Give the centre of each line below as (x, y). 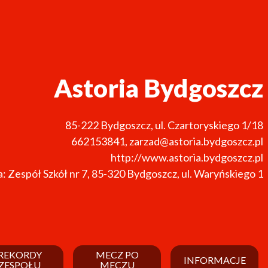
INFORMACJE (214, 260)
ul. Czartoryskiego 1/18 (209, 125)
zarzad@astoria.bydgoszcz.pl (196, 141)
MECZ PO (117, 255)
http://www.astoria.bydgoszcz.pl (187, 157)
